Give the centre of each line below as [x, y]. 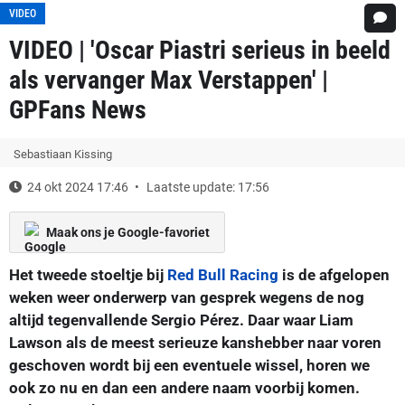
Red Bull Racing [223, 275]
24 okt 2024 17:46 [78, 187]
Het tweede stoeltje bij [88, 275]
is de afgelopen [334, 275]
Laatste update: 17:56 [208, 187]
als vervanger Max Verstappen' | [169, 80]
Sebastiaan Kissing [63, 154]
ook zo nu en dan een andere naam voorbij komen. [184, 388]
